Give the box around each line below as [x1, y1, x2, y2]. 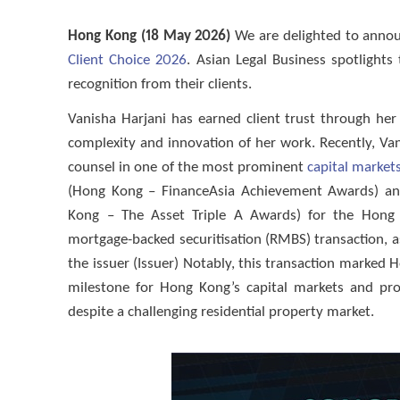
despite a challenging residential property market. [68, 304, 375, 321]
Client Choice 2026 [68, 53, 187, 69]
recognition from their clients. [68, 77, 253, 93]
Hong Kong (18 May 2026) [68, 29, 231, 45]
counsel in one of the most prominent [68, 160, 307, 176]
